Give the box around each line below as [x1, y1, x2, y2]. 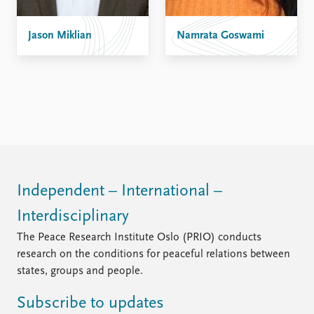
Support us [165, 11, 218, 22]
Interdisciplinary [17, 208, 129, 226]
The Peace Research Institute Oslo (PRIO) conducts [17, 232, 261, 244]
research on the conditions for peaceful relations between [17, 249, 290, 261]
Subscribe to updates [17, 295, 164, 313]
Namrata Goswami [177, 30, 264, 41]
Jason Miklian [28, 30, 92, 41]
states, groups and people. [17, 266, 143, 278]
